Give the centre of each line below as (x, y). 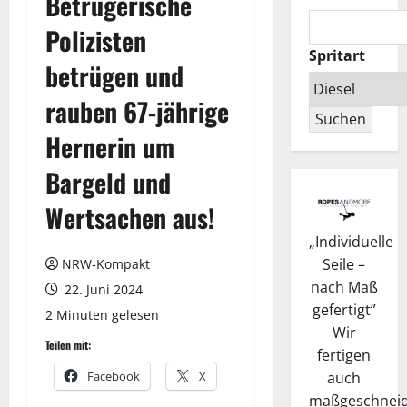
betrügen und (114, 76)
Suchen (340, 119)
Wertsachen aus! (130, 218)
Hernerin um (110, 147)
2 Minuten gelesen (102, 315)
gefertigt (341, 309)
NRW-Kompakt (106, 264)
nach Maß (344, 287)
